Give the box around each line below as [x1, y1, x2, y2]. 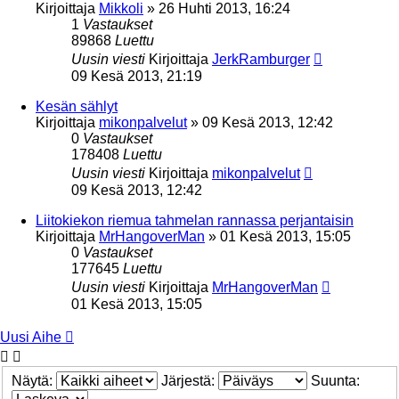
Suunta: [311, 373, 363, 389]
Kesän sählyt [36, 98, 118, 114]
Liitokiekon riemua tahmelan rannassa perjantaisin [36, 212, 354, 228]
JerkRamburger [212, 51, 310, 67]
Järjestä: [161, 373, 218, 389]
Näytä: [12, 373, 56, 389]
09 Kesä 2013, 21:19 [71, 68, 202, 84]
